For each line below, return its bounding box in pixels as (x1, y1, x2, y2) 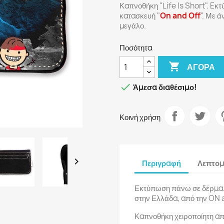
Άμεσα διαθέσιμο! (131, 82, 197, 93)
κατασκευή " (119, 10, 160, 21)
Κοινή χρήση (119, 111, 160, 122)
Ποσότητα (119, 42, 152, 53)
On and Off (160, 10, 200, 21)
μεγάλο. (119, 20, 146, 31)
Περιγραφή (142, 157, 181, 168)
